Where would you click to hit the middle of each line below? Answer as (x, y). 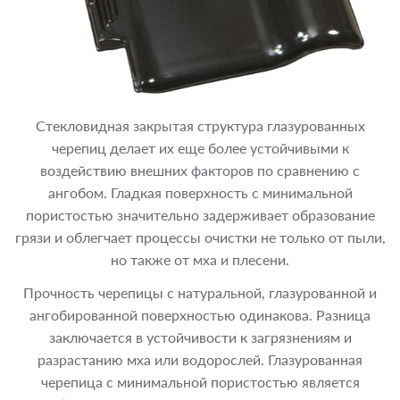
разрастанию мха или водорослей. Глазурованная (200, 359)
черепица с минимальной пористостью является (200, 382)
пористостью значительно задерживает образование (200, 215)
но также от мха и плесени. (200, 259)
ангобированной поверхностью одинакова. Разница (200, 315)
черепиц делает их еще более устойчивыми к (200, 148)
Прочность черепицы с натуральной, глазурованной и (200, 292)
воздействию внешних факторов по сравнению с (200, 170)
